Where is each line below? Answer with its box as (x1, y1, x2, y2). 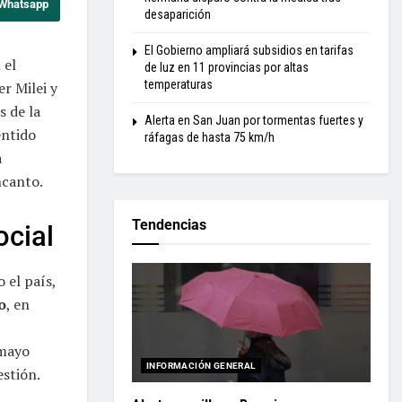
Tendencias (132, 216, 206, 233)
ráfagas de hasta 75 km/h (144, 130, 275, 144)
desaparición (144, 7, 211, 22)
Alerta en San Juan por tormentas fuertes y (144, 113, 363, 127)
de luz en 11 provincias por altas (144, 60, 309, 74)
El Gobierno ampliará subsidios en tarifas (144, 43, 354, 57)
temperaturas (144, 77, 213, 92)
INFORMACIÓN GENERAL (146, 361, 256, 371)
